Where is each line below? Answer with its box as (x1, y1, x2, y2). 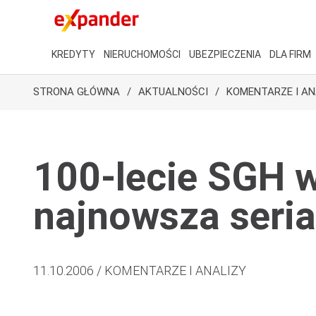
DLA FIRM (269, 49, 311, 60)
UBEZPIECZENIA (189, 49, 261, 60)
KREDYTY (51, 49, 95, 60)
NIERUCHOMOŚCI (104, 49, 181, 60)
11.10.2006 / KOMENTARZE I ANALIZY (33, 263, 246, 278)
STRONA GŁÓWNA (33, 85, 120, 98)
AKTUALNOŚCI (138, 85, 208, 98)
